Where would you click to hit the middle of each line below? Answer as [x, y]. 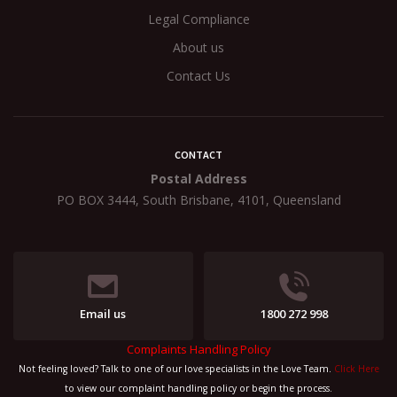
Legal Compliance [198, 19]
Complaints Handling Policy [198, 349]
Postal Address [198, 178]
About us [198, 47]
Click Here [356, 369]
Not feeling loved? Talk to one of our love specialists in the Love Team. [176, 369]
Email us [103, 314]
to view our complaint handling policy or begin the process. [198, 388]
